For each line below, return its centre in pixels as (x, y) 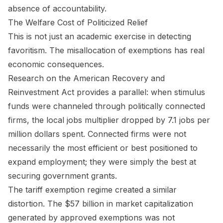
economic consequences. (56, 64)
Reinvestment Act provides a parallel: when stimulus (107, 92)
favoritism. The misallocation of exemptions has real (106, 50)
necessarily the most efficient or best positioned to (103, 148)
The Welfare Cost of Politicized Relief (78, 22)
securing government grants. (62, 175)
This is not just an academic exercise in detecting (100, 36)
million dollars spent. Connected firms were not (97, 134)
